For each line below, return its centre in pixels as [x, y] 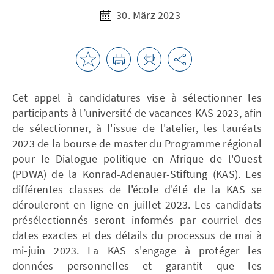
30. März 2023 [147, 15]
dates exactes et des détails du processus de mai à [137, 235]
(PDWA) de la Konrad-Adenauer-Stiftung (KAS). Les [137, 174]
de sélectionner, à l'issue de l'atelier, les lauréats [137, 128]
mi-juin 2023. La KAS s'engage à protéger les [137, 250]
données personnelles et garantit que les [137, 265]
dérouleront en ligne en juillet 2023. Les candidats [137, 204]
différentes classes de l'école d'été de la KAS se [137, 189]
